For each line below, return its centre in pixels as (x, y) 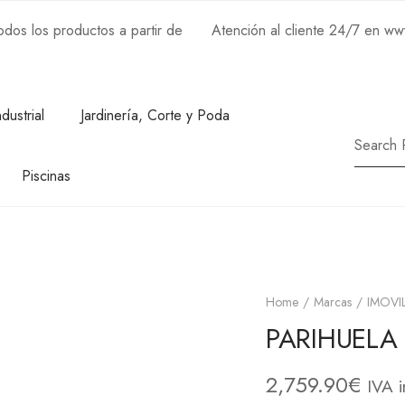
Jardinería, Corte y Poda (155, 115)
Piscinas (47, 176)
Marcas (333, 302)
